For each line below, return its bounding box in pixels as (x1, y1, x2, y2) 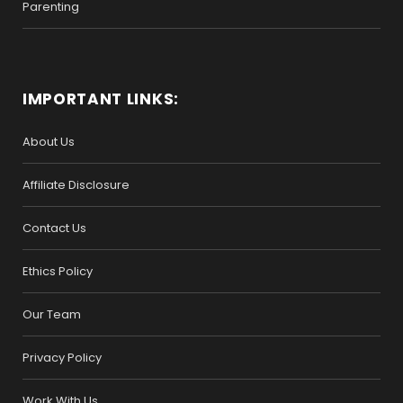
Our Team (22, 305, 81, 323)
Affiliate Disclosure (22, 175, 130, 193)
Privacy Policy (22, 348, 102, 366)
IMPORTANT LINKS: (22, 87, 179, 110)
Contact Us (22, 219, 86, 237)
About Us (22, 132, 75, 150)
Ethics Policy (22, 262, 93, 280)
